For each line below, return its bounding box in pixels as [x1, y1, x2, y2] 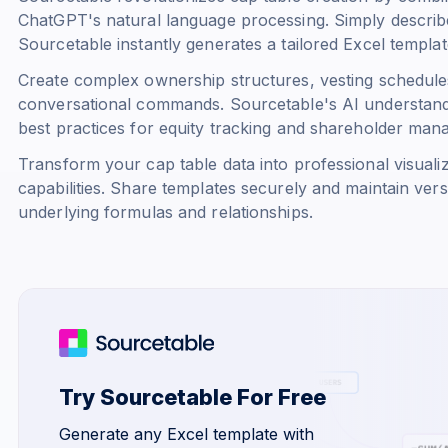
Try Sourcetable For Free [59, 383, 326, 410]
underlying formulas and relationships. [18, 201, 313, 222]
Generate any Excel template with [59, 423, 314, 444]
